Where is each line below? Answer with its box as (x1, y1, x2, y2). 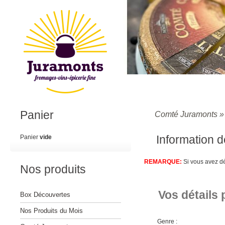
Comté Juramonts (155, 110, 217, 119)
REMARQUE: (144, 158, 182, 165)
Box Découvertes (20, 191, 70, 198)
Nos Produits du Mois (20, 207, 83, 214)
